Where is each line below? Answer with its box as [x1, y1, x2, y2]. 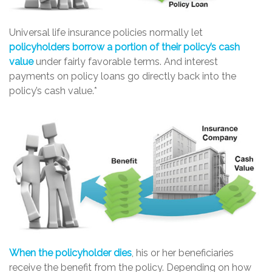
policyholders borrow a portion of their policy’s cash [9, 41, 240, 53]
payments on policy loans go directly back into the [9, 70, 236, 83]
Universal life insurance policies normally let [9, 27, 203, 39]
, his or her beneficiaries [132, 246, 234, 259]
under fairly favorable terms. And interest [33, 56, 218, 68]
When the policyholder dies [9, 246, 132, 259]
